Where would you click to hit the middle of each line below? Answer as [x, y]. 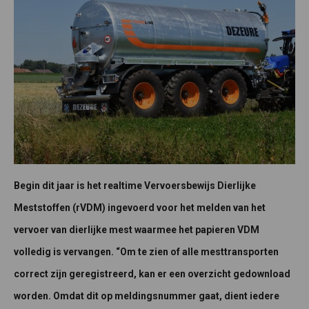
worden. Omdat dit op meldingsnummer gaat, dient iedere [147, 296]
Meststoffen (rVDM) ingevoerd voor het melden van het [140, 208]
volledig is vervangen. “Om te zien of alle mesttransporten [146, 252]
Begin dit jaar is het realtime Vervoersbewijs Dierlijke [135, 186]
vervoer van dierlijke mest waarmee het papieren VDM [137, 230]
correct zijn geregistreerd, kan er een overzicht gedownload [152, 274]
